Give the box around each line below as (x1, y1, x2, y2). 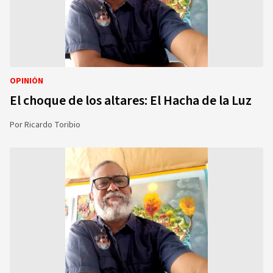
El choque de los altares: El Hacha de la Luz (10, 91, 252, 110)
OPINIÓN (10, 75, 43, 87)
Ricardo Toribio (24, 119, 80, 131)
